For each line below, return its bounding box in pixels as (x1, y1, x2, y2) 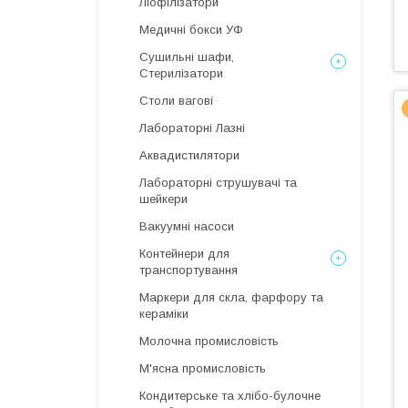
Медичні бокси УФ (139, 23, 243, 36)
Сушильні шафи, (139, 50, 234, 64)
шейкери (139, 192, 188, 206)
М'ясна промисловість (139, 362, 266, 375)
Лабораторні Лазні (139, 121, 245, 135)
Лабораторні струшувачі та (139, 176, 297, 189)
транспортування (139, 263, 238, 277)
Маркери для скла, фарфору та (139, 291, 323, 304)
